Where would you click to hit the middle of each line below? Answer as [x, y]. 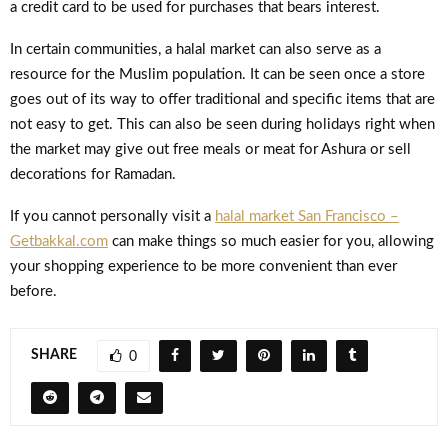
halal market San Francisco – [307, 216]
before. [33, 291]
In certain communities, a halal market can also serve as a [195, 49]
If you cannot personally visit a [112, 216]
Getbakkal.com [59, 241]
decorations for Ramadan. [93, 174]
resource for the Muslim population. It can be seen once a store [217, 74]
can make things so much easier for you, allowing [271, 241]
